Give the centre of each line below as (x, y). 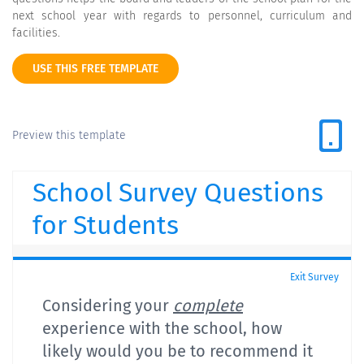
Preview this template (69, 135)
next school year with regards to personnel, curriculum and (182, 16)
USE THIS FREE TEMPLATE (95, 69)
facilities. (36, 33)
